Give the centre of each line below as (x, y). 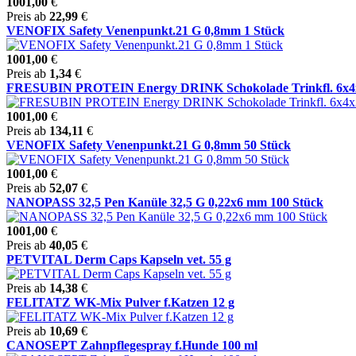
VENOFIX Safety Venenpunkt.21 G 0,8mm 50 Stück (149, 145)
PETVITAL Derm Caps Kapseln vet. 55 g (119, 259)
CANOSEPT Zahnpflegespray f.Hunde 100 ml (132, 345)
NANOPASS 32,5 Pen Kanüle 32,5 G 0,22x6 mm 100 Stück (165, 202)
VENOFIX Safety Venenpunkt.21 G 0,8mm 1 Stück (145, 30)
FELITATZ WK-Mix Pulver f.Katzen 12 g (120, 302)
